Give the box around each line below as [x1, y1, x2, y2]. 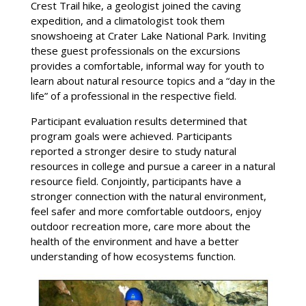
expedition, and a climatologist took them [30, 13, 225, 27]
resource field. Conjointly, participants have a [30, 173, 241, 188]
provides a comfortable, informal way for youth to [30, 58, 264, 72]
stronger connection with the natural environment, [30, 189, 266, 203]
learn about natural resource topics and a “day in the [30, 73, 275, 87]
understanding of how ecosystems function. [30, 249, 236, 263]
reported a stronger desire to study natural [30, 143, 236, 158]
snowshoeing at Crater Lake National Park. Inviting [30, 28, 266, 42]
